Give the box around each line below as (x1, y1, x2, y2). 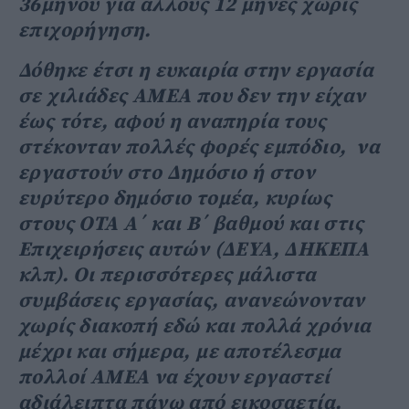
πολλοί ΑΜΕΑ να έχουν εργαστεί (18, 364, 330, 390)
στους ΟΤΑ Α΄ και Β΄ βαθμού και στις (18, 211, 363, 236)
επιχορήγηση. (18, 17, 157, 43)
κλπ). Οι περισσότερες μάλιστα (18, 262, 317, 288)
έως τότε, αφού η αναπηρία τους (18, 109, 326, 134)
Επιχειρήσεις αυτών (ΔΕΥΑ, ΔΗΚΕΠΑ (18, 236, 370, 262)
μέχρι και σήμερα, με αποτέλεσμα (18, 339, 341, 364)
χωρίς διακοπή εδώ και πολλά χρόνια (18, 313, 372, 339)
